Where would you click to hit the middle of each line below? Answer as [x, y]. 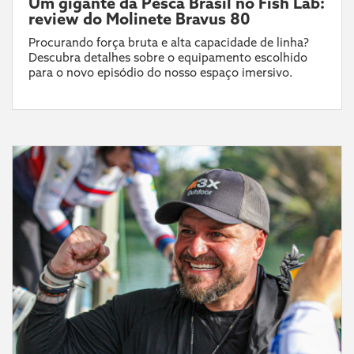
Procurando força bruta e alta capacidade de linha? [169, 42]
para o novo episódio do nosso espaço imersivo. [160, 72]
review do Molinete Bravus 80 [139, 18]
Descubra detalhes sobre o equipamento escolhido [168, 57]
